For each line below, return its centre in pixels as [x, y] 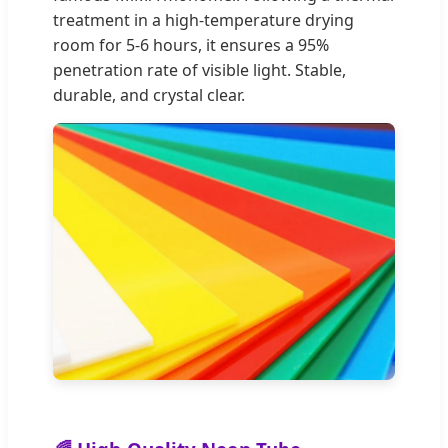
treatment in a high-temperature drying [203, 20]
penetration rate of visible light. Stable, [199, 70]
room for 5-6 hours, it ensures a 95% [191, 45]
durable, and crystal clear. [149, 95]
